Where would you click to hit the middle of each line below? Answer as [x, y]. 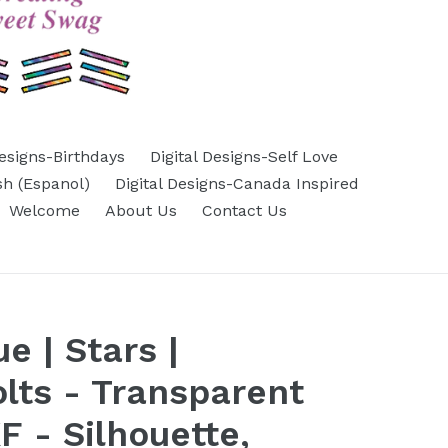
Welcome [44, 210]
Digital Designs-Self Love [244, 156]
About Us [140, 210]
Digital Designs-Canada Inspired [237, 183]
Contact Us [244, 210]
